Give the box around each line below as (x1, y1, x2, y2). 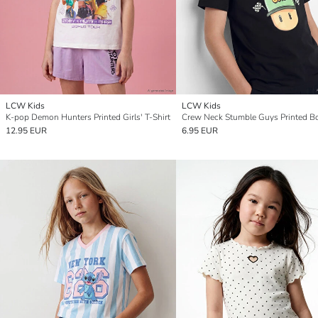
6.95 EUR (182, 124, 218, 136)
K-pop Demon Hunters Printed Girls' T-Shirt (6, 111, 170, 123)
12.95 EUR (6, 124, 47, 136)
